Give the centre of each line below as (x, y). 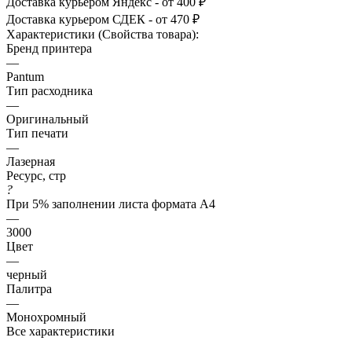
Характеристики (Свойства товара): (103, 34)
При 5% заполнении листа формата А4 (111, 203)
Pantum (25, 76)
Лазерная (31, 161)
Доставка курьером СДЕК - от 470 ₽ (103, 19)
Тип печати (37, 133)
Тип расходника (49, 90)
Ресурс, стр (36, 175)
